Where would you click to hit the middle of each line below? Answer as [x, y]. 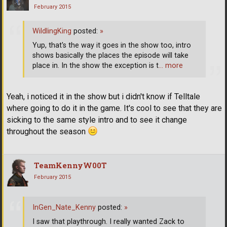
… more [171, 66]
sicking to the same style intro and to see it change [97, 120]
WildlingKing [52, 31]
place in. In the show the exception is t [96, 66]
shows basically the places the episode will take [110, 56]
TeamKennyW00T [70, 165]
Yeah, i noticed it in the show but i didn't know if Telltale [103, 97]
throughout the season [47, 132]
